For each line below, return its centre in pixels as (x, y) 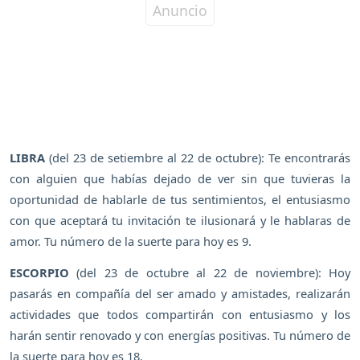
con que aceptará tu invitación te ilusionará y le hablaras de (180, 221)
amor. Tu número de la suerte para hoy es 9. (131, 241)
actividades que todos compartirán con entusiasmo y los (180, 314)
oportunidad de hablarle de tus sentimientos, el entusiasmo (180, 200)
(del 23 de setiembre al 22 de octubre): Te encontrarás (198, 158)
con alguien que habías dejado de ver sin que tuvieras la (180, 179)
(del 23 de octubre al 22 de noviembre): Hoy (210, 272)
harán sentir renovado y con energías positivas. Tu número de (180, 335)
